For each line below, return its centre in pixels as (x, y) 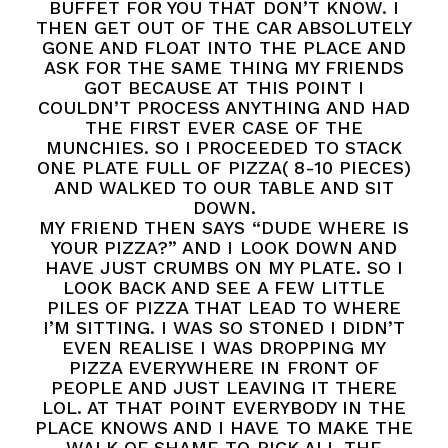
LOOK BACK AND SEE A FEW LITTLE (224, 288)
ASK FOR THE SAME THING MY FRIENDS (224, 68)
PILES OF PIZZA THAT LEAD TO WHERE (224, 308)
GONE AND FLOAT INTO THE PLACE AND (224, 48)
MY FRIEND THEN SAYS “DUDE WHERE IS (224, 228)
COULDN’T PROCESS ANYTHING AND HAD (224, 108)
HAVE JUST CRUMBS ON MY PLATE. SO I (224, 268)
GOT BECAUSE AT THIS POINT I (224, 88)
